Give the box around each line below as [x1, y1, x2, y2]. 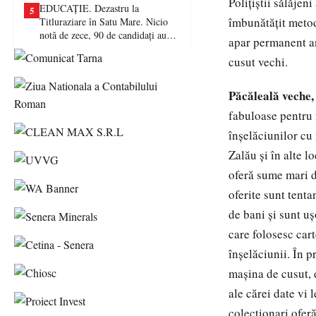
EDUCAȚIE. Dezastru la [39, 1, 139, 15]
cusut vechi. [229, 54, 288, 70]
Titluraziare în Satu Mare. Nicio [39, 15, 168, 28]
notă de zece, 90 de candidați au [39, 28, 166, 42]
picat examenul [39, 42, 99, 55]
